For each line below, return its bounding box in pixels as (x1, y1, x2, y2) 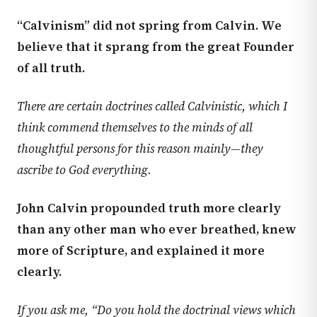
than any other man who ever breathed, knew (17, 221, 296, 238)
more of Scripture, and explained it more (17, 242, 265, 259)
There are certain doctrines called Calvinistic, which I (17, 98, 287, 115)
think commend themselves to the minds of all (17, 119, 253, 136)
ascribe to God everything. (17, 161, 151, 178)
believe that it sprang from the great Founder (17, 38, 294, 55)
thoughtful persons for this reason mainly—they (17, 140, 263, 157)
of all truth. (17, 59, 85, 76)
